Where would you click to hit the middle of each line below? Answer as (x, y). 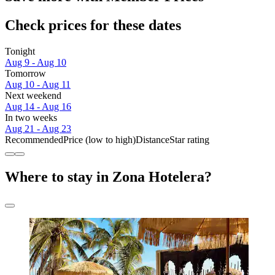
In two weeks (31, 117)
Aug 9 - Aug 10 (36, 62)
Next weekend (33, 95)
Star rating (189, 139)
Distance (153, 139)
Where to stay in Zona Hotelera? (108, 176)
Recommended (34, 139)
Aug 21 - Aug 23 (38, 128)
